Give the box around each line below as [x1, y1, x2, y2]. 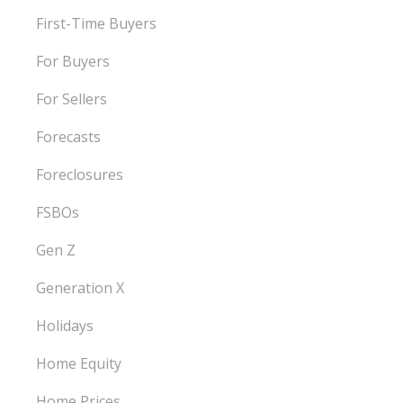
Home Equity [36, 354, 122, 373]
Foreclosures [36, 165, 124, 184]
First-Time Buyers [36, 13, 157, 33]
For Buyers [36, 51, 111, 71]
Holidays [36, 316, 94, 336]
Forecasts [36, 127, 102, 147]
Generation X [36, 278, 125, 298]
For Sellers [36, 89, 108, 109]
